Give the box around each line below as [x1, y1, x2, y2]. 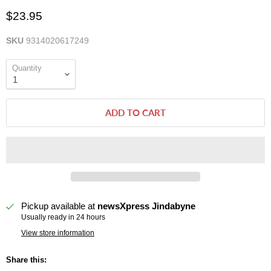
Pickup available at [21, 201, 97, 212]
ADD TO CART [105, 107, 166, 119]
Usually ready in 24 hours [21, 213, 105, 222]
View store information [21, 229, 94, 238]
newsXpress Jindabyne [97, 201, 195, 212]
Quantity [12, 64, 42, 73]
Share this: [6, 255, 47, 265]
